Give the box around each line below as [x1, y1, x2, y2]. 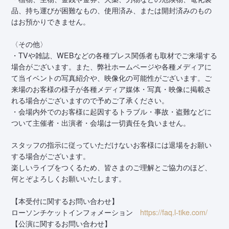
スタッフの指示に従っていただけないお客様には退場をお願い [11, 140, 212, 150]
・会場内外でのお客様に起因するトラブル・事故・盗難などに [11, 106, 212, 117]
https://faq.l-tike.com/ [140, 207, 208, 217]
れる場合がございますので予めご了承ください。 [11, 95, 169, 105]
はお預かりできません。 [11, 16, 90, 27]
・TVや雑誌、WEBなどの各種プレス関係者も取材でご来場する [11, 50, 218, 60]
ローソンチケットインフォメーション [11, 207, 141, 217]
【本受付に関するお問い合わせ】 [11, 195, 119, 206]
